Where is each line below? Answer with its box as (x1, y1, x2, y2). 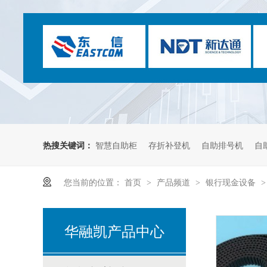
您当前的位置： (64, 176, 122, 188)
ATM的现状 (93, 187, 136, 199)
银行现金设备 (206, 176, 258, 188)
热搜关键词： (43, 139, 93, 151)
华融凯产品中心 (64, 220, 164, 241)
